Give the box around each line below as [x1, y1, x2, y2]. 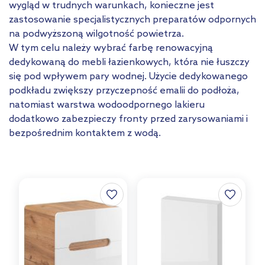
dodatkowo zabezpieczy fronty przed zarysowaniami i [9, 113, 248, 125]
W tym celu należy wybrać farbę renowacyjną [9, 42, 213, 54]
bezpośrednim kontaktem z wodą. [9, 127, 161, 139]
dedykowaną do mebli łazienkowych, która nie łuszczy [9, 56, 250, 68]
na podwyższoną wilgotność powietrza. [9, 28, 184, 40]
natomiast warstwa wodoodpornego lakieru [9, 99, 205, 111]
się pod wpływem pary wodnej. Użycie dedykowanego [9, 70, 248, 82]
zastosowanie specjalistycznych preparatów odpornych [9, 14, 256, 25]
